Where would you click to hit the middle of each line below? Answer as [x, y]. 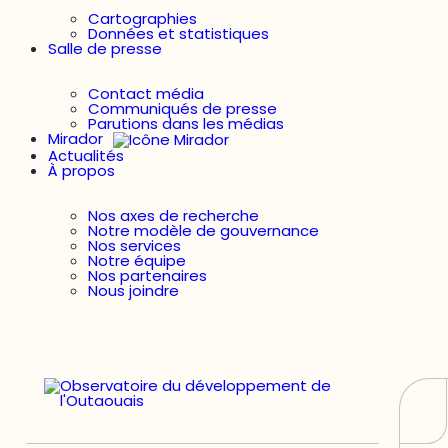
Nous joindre [133, 290]
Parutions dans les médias [186, 123]
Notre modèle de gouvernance [203, 230]
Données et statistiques [178, 33]
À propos [81, 170]
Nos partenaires [147, 275]
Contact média [146, 93]
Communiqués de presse [182, 108]
